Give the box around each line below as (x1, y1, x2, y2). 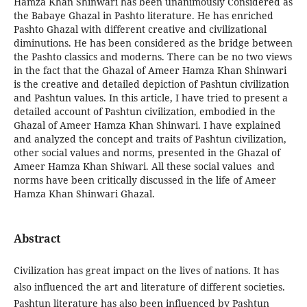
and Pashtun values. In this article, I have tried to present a (13, 90, 288, 104)
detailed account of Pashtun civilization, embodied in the (13, 104, 275, 118)
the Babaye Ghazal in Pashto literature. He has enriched (13, 8, 273, 22)
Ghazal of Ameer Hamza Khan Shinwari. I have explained (13, 118, 281, 132)
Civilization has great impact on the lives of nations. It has (13, 264, 279, 277)
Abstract (13, 230, 60, 246)
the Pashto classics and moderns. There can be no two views (13, 49, 292, 63)
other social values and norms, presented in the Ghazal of (13, 145, 280, 159)
